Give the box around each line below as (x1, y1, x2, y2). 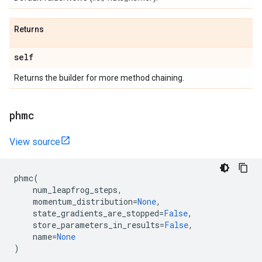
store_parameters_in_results (33, 219, 160, 230)
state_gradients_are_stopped (33, 208, 159, 219)
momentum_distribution (33, 196, 133, 207)
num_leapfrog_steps (33, 184, 118, 195)
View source (9, 136, 60, 147)
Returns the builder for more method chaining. (14, 73, 184, 82)
